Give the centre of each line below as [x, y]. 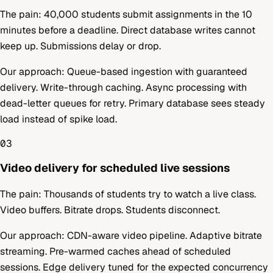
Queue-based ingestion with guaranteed [157, 71]
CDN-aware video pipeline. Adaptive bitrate [165, 235]
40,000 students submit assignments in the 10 [148, 14]
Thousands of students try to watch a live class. [150, 194]
